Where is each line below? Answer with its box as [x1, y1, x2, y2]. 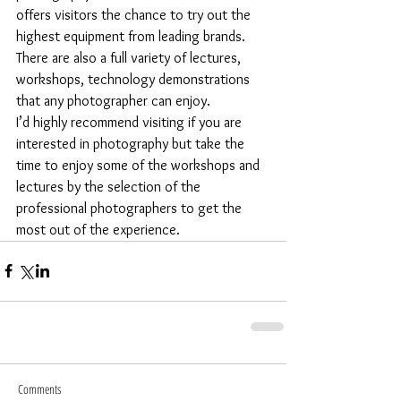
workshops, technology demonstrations [16, 70, 253, 88]
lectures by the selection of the [16, 177, 204, 195]
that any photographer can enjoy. [16, 91, 210, 109]
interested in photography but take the [16, 134, 248, 152]
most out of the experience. [16, 220, 180, 238]
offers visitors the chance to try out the [16, 5, 254, 23]
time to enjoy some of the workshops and [16, 156, 263, 174]
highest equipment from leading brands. [16, 27, 249, 45]
